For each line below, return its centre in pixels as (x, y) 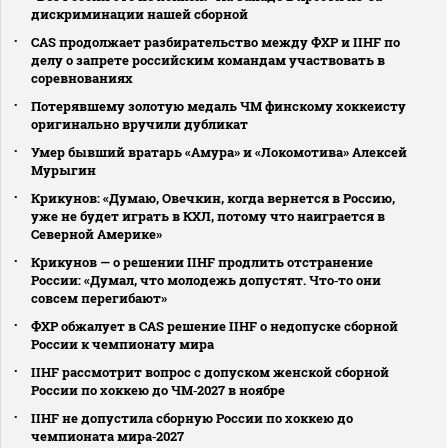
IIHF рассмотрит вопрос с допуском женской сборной (210, 371)
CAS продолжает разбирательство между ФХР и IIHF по (215, 41)
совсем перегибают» (99, 297)
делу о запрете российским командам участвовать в (208, 59)
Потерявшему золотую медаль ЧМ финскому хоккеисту (218, 105)
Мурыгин (63, 169)
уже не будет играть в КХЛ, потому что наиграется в (208, 215)
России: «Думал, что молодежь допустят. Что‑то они (206, 279)
